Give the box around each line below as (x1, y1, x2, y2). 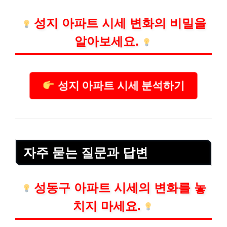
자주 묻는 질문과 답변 (23, 145, 148, 160)
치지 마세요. (72, 199, 141, 213)
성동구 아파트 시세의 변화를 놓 (34, 180, 207, 195)
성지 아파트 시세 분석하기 (56, 79, 183, 92)
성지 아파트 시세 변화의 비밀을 (34, 16, 207, 30)
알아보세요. (74, 34, 139, 49)
